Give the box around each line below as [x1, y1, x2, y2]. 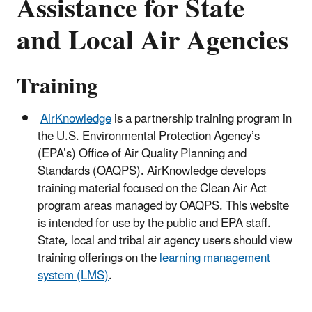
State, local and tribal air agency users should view [38, 228, 292, 253]
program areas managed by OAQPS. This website [38, 193, 289, 219]
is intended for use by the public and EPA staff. [38, 210, 271, 236]
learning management [159, 245, 270, 271]
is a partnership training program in [111, 106, 292, 132]
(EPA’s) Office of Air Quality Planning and [38, 141, 247, 166]
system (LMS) [38, 263, 109, 288]
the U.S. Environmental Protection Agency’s [38, 123, 260, 149]
